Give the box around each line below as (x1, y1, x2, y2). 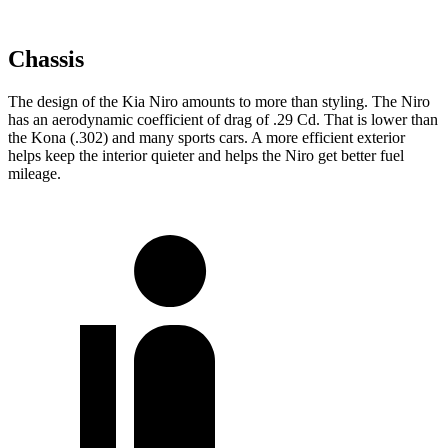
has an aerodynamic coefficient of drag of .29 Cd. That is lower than (8, 111, 438, 129)
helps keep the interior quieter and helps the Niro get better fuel (8, 147, 404, 165)
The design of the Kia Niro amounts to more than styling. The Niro (8, 93, 430, 111)
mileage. (8, 165, 61, 183)
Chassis (8, 46, 84, 73)
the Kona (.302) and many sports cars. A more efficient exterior (8, 129, 405, 147)
